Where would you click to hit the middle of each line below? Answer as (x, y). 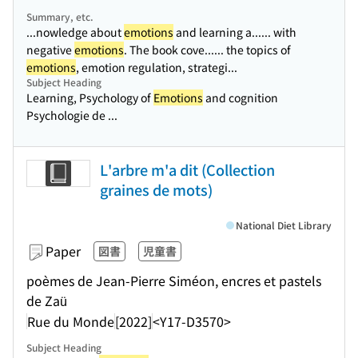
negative (50, 50)
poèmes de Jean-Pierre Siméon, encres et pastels (174, 280)
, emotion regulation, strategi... (157, 67)
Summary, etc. (60, 16)
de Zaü (47, 300)
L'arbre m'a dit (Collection (187, 169)
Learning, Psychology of (90, 97)
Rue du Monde (71, 321)
